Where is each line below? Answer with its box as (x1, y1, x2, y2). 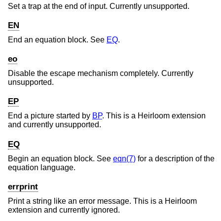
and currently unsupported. (8, 120, 101, 129)
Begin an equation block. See (8, 154, 113, 163)
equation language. (8, 163, 75, 172)
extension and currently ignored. (8, 205, 120, 214)
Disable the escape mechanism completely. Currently (8, 69, 193, 78)
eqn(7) (113, 154, 136, 163)
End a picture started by (8, 111, 92, 120)
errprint (8, 182, 38, 191)
